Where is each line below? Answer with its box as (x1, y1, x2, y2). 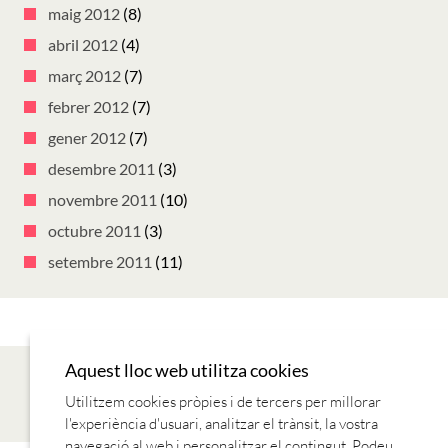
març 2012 (48, 66, 121, 86)
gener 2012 (48, 128, 126, 148)
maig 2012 (48, 4, 120, 24)
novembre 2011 (48, 190, 157, 210)
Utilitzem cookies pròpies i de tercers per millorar (65, 392, 381, 411)
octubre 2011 (48, 221, 141, 241)
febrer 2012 (48, 97, 129, 117)
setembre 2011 (48, 252, 152, 272)
